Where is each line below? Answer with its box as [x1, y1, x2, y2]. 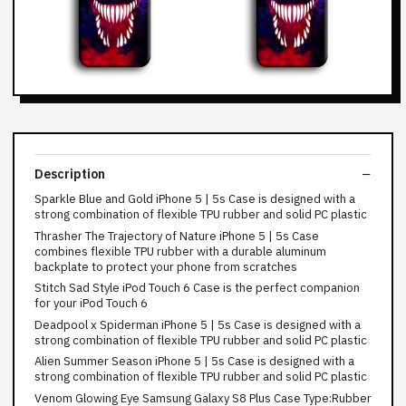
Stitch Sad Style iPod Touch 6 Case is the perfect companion [34, 280, 360, 295]
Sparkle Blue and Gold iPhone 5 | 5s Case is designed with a [34, 191, 355, 207]
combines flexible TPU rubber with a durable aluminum [34, 243, 326, 259]
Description [34, 166, 105, 182]
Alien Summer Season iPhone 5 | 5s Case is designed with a [34, 353, 354, 369]
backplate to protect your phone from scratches [34, 258, 297, 275]
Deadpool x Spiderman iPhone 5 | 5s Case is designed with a [34, 316, 361, 333]
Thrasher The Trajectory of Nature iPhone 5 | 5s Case [34, 227, 319, 244]
